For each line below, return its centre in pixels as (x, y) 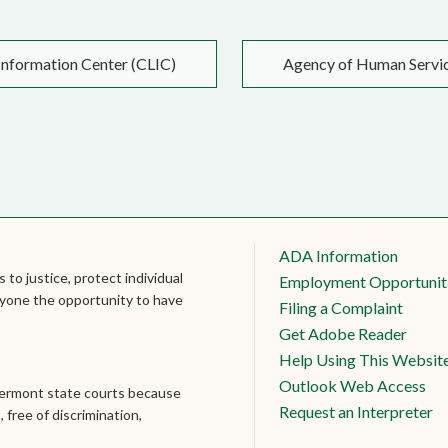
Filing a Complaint (341, 307)
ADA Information (338, 255)
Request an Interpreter (356, 411)
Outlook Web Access (352, 385)
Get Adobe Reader (343, 333)
